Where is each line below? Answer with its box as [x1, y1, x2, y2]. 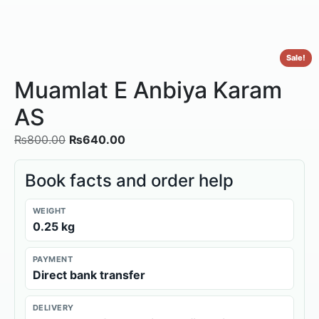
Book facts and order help [25, 169, 234, 191]
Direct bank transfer [33, 267, 145, 282]
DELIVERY [33, 302, 74, 313]
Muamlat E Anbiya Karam [14, 75, 282, 104]
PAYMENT [33, 253, 73, 264]
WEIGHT [33, 205, 66, 216]
